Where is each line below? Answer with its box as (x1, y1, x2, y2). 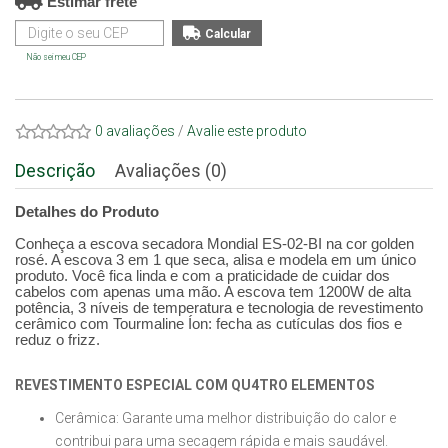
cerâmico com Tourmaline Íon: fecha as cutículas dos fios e (15, 315, 402, 332)
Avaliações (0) (115, 160, 227, 181)
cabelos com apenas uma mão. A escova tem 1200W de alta (15, 283, 411, 300)
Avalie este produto (187, 123, 307, 139)
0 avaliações (95, 123, 175, 139)
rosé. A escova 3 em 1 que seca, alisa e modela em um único (15, 251, 416, 268)
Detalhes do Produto (15, 203, 159, 220)
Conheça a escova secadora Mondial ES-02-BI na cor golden (15, 235, 414, 252)
